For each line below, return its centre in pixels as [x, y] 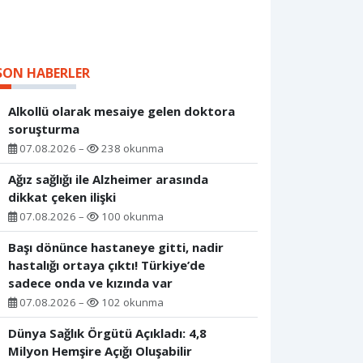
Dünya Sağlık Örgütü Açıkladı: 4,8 [107, 333]
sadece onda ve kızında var [90, 283]
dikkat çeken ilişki [62, 197]
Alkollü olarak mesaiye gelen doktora [122, 111]
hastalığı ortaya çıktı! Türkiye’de [107, 265]
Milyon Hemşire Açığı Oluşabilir [100, 351]
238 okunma [131, 149]
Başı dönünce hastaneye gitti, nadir [116, 248]
